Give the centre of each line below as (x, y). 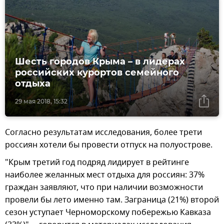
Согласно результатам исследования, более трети (103, 133)
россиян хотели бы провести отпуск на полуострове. (109, 145)
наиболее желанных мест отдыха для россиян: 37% (105, 175)
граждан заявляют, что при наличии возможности (104, 188)
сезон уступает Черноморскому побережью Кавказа (108, 213)
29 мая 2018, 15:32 (41, 101)
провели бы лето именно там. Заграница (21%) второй (112, 200)
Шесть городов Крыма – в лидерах (100, 62)
